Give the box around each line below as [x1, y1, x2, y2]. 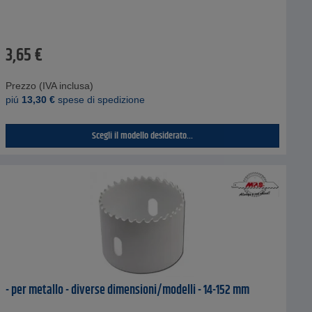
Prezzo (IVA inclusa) [5, 79, 93, 91]
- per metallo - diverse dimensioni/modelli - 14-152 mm [5, 280, 249, 300]
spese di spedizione [54, 93, 145, 105]
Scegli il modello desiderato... [91, 127, 193, 143]
